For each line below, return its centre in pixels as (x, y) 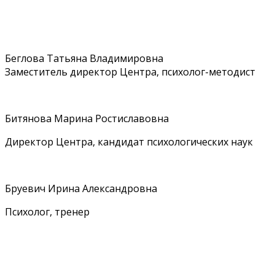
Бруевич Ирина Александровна (81, 189)
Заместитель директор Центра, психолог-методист (130, 72)
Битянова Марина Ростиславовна (87, 119)
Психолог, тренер (47, 212)
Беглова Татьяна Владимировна (84, 59)
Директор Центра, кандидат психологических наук (129, 142)
